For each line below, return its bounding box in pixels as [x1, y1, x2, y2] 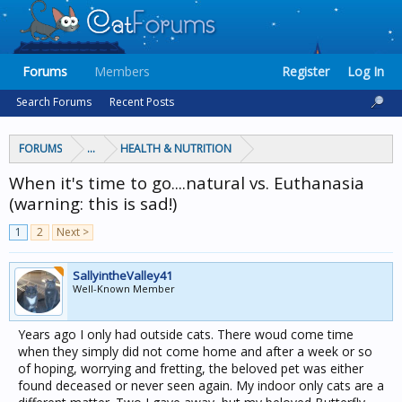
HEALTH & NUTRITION [120, 141, 232, 156]
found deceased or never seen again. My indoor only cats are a [18, 377, 384, 394]
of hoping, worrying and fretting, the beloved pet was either [18, 360, 363, 377]
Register [282, 63, 329, 80]
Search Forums [16, 94, 92, 109]
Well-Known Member [73, 282, 175, 295]
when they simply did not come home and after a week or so [18, 343, 372, 360]
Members [94, 63, 150, 80]
